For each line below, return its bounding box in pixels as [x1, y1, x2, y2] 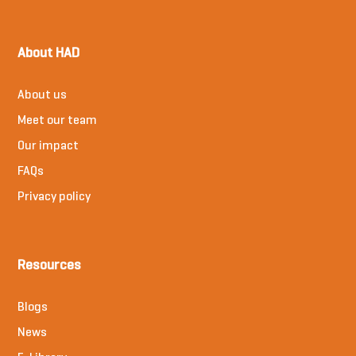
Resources [17, 259, 82, 273]
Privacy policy [17, 192, 91, 203]
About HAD [17, 47, 80, 61]
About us [17, 90, 68, 102]
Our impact [17, 141, 79, 153]
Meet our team [17, 115, 98, 127]
